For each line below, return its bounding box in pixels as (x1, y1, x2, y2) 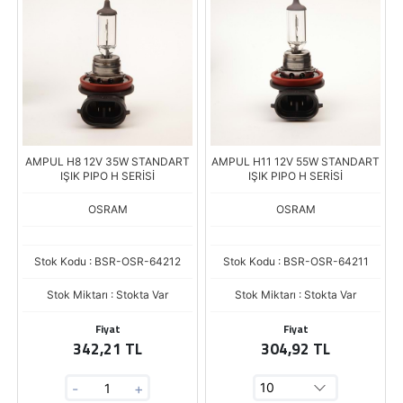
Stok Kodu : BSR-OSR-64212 (34, 255, 181, 268)
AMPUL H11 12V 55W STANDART (211, 155, 380, 168)
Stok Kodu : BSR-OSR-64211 (222, 255, 369, 268)
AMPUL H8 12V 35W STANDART (25, 155, 190, 168)
